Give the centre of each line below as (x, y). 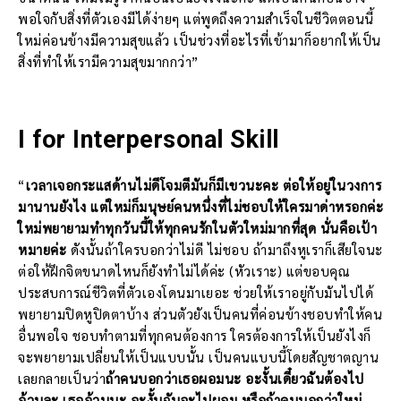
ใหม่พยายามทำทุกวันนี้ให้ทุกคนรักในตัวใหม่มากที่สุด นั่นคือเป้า (197, 228)
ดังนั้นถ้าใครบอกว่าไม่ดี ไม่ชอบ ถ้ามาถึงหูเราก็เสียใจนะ (225, 250)
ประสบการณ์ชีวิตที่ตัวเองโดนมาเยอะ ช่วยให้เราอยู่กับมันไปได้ (196, 293)
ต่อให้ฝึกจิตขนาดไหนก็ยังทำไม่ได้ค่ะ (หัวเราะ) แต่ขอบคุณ (184, 271)
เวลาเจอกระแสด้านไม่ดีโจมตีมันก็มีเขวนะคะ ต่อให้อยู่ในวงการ (203, 185)
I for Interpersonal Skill (149, 140)
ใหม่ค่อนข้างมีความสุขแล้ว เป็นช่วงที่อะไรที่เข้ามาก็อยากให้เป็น (200, 40)
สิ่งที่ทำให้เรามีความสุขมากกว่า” (108, 62)
